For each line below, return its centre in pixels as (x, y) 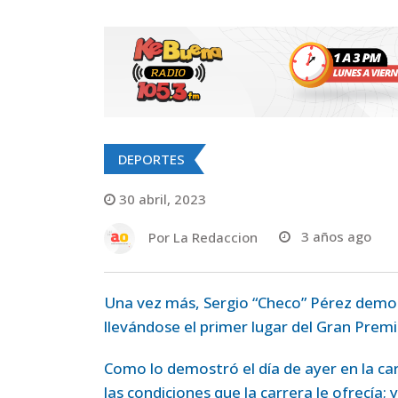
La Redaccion (215, 237)
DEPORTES (151, 159)
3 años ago (336, 237)
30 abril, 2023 (163, 199)
